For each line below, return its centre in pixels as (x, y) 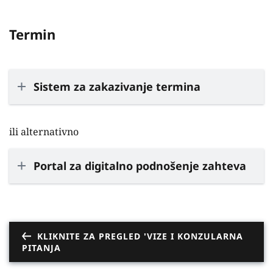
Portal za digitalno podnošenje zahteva (140, 165)
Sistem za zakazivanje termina (117, 86)
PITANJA (41, 247)
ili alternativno (44, 131)
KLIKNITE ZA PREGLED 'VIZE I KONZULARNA (140, 236)
